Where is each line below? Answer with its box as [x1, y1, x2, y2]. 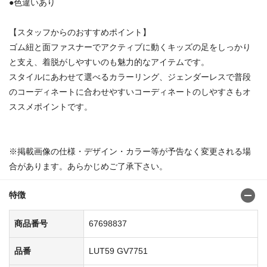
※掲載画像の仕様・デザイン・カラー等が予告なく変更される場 [9, 146, 251, 156]
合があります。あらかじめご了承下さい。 [9, 161, 167, 171]
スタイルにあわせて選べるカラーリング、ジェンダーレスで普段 [9, 72, 251, 82]
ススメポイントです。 [9, 101, 92, 111]
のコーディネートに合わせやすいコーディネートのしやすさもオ [9, 86, 251, 97]
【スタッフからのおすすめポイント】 [9, 27, 151, 37]
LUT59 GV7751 [89, 246, 148, 256]
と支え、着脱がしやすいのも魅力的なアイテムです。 [9, 57, 209, 67]
